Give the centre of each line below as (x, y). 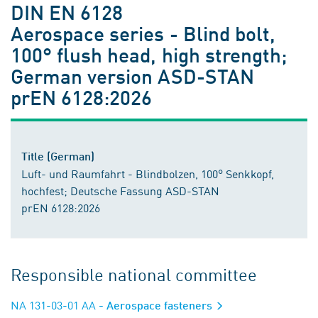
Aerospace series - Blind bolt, (143, 33)
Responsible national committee (134, 274)
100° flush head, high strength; (149, 54)
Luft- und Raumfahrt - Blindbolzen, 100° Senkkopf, (148, 173)
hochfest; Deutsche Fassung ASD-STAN (120, 190)
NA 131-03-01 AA (53, 305)
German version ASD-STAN (132, 76)
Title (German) (58, 156)
